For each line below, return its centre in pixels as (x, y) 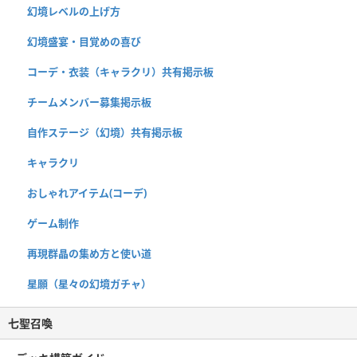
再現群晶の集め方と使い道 (89, 253)
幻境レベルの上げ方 (74, 11)
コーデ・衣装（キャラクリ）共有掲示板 (120, 71)
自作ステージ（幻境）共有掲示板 (105, 132)
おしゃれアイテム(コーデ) (87, 192)
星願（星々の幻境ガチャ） (89, 283)
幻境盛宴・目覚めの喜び (84, 41)
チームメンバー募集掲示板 (89, 102)
